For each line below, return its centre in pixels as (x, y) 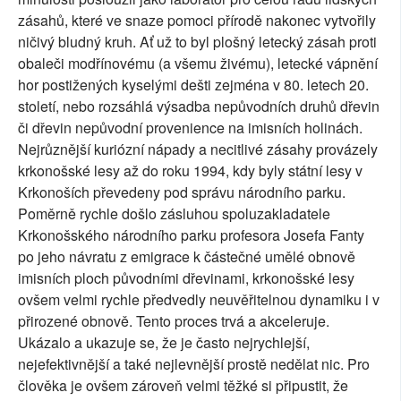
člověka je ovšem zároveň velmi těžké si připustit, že (183, 385)
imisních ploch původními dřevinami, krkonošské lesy (186, 277)
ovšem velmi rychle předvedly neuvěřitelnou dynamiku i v (199, 299)
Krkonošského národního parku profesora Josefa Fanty (191, 235)
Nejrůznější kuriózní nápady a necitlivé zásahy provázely (198, 149)
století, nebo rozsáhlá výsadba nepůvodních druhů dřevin (199, 106)
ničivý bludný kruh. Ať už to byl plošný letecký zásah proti (197, 41)
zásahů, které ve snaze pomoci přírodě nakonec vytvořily (197, 20)
